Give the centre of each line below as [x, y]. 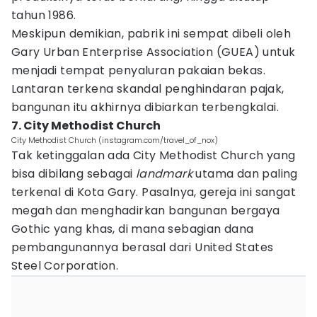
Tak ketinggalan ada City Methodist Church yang [154, 155]
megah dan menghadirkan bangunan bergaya [146, 211]
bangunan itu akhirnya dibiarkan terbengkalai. [147, 107]
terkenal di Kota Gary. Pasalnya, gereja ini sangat [154, 192]
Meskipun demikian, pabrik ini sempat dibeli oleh [151, 34]
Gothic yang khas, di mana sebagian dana [133, 229]
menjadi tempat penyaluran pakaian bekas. [138, 70]
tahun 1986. [45, 15]
